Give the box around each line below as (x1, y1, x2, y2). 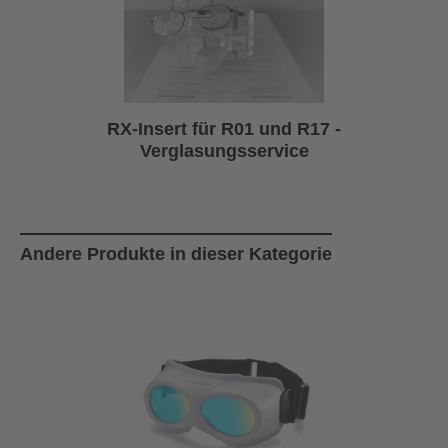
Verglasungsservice (139, 141, 309, 161)
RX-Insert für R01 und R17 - (107, 119, 341, 139)
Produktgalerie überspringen (19, 214, 215, 230)
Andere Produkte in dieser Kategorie (20, 244, 332, 264)
